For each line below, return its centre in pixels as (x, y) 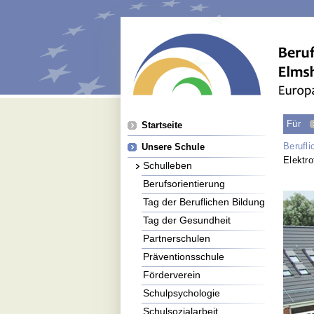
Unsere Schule (173, 147)
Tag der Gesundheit (187, 220)
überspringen (167, 132)
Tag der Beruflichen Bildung (204, 202)
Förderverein (172, 275)
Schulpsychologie (182, 293)
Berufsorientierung (184, 184)
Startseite (162, 125)
